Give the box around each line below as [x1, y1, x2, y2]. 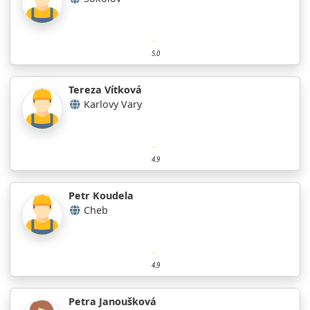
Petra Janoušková [69, 294, 156, 308]
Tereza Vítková [69, 82, 142, 96]
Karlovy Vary [84, 97, 142, 111]
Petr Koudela [69, 188, 134, 202]
